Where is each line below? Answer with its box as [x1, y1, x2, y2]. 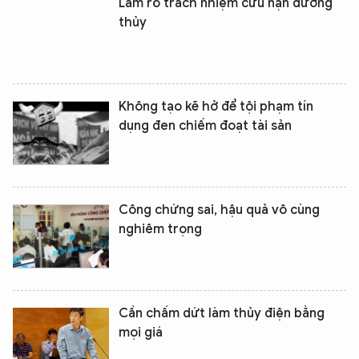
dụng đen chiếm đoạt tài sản [119, 118, 292, 134]
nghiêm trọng [119, 221, 202, 237]
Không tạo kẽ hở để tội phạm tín [119, 99, 313, 115]
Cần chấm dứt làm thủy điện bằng [119, 305, 325, 321]
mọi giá [119, 325, 163, 341]
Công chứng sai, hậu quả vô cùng [119, 202, 320, 218]
